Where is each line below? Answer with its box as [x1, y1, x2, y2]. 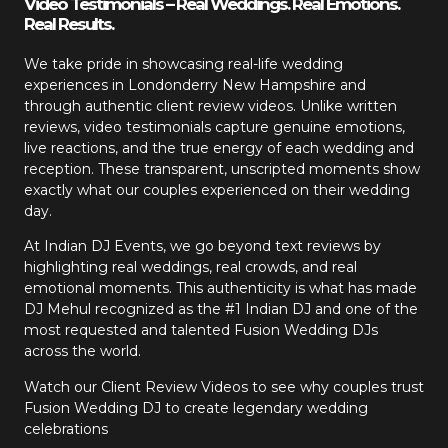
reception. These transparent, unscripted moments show [24, 159, 420, 178]
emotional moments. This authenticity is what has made [24, 279, 417, 298]
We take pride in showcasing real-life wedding [24, 54, 343, 73]
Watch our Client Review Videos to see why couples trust [24, 377, 424, 396]
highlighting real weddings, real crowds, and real [24, 258, 357, 277]
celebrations [24, 419, 108, 438]
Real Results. [24, 13, 113, 34]
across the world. [24, 342, 141, 361]
